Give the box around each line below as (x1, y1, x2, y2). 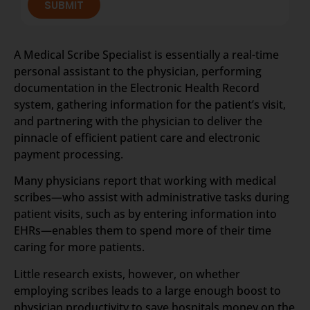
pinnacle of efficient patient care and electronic (14, 130, 260, 145)
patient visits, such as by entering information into (14, 206, 277, 222)
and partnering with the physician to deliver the (14, 113, 262, 129)
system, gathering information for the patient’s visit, (14, 97, 286, 112)
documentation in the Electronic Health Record (14, 80, 259, 95)
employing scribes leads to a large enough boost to (14, 282, 281, 298)
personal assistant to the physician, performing (14, 64, 262, 79)
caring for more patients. (14, 239, 145, 255)
